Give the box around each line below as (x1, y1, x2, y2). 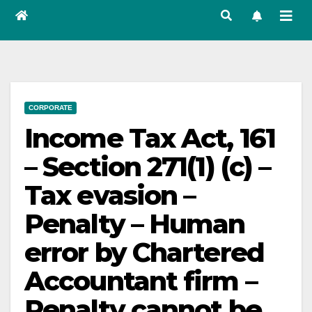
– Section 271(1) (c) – (24, 150, 271, 183)
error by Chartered (24, 236, 264, 269)
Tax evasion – (24, 179, 196, 212)
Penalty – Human (24, 208, 245, 240)
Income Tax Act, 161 (24, 122, 275, 155)
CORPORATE (29, 104, 72, 111)
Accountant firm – (24, 265, 257, 297)
